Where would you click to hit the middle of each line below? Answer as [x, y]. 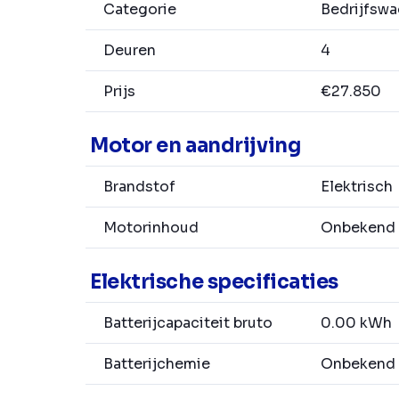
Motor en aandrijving [195, 146]
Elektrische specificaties [214, 282]
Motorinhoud [151, 228]
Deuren [130, 51]
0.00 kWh [354, 323]
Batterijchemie [157, 364]
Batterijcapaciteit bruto [188, 323]
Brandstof [139, 187]
